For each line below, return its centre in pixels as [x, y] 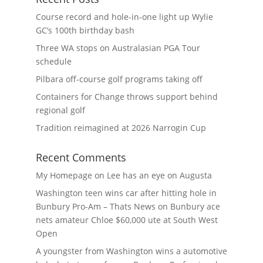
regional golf [60, 110]
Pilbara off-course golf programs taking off [119, 79]
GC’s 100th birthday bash [85, 30]
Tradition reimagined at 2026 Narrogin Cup [121, 128]
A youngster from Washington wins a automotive [131, 251]
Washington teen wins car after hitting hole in [126, 193]
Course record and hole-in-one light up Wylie [124, 17]
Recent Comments [81, 157]
